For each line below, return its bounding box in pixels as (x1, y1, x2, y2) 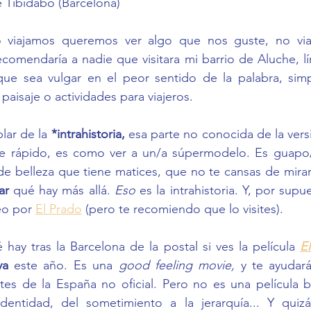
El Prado (35, 201, 82, 217)
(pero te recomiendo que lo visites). (82, 201, 287, 217)
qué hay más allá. (8, 182, 115, 198)
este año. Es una (14, 257, 119, 273)
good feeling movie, (118, 257, 241, 273)
